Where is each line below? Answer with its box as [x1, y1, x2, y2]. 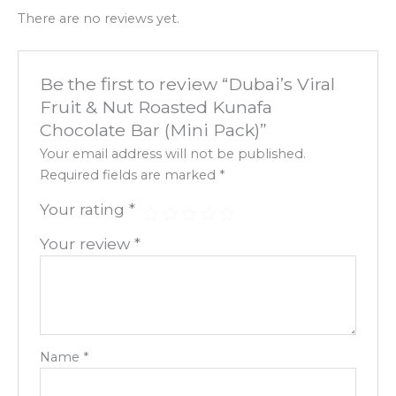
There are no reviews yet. [18, 11, 179, 27]
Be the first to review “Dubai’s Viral [40, 72, 336, 95]
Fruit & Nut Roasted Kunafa [40, 95, 273, 118]
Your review [40, 234, 135, 254]
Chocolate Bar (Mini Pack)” [40, 118, 268, 141]
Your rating [40, 200, 130, 219]
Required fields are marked [40, 167, 220, 184]
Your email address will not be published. [40, 146, 307, 163]
